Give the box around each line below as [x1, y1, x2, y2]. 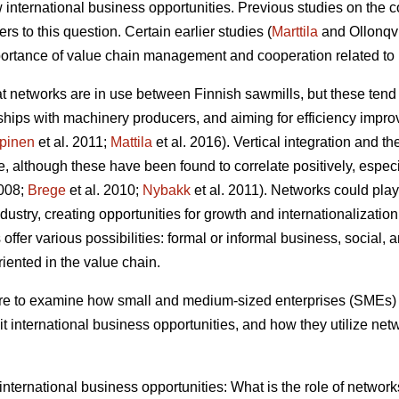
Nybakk [142, 183, 191, 199]
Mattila [110, 134, 152, 151]
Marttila [272, 24, 318, 40]
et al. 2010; [66, 183, 142, 199]
